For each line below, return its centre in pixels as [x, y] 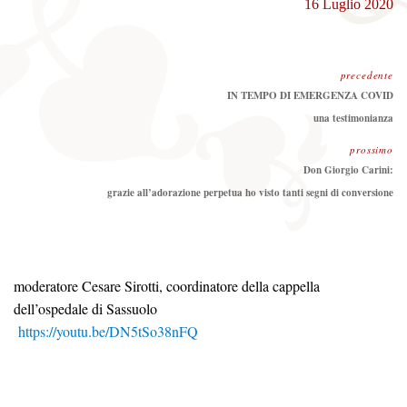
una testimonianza [353, 118]
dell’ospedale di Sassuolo [85, 308]
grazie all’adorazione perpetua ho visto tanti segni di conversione [250, 192]
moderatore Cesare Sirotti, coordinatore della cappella [167, 285]
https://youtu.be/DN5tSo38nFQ [108, 331]
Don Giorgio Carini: [348, 169]
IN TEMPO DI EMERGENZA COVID [310, 95]
